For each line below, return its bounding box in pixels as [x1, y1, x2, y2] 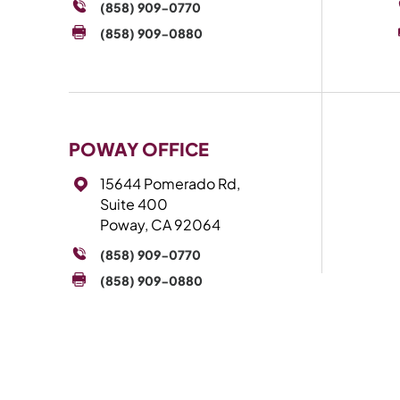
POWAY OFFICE [69, 137, 209, 160]
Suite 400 [100, 195, 168, 213]
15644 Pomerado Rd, [100, 174, 240, 193]
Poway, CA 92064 [100, 215, 221, 234]
